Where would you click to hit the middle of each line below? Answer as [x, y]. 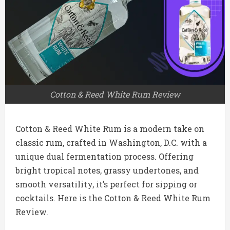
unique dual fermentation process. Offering [104, 157]
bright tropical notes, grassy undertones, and [107, 170]
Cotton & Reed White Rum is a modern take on [110, 129]
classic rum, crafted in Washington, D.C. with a [111, 143]
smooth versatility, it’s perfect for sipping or [106, 184]
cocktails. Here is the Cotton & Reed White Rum [113, 198]
